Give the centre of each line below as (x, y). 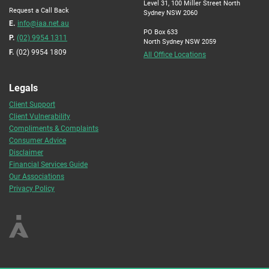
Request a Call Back (39, 10)
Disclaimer (26, 152)
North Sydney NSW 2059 (180, 41)
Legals (23, 88)
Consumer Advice (38, 140)
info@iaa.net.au (43, 23)
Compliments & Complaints (54, 128)
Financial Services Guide (48, 164)
